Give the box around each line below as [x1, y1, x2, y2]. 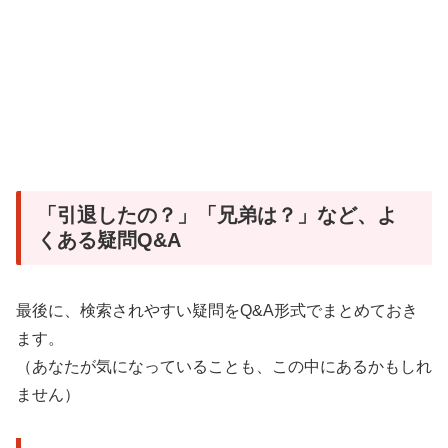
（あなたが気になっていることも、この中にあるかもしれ [16, 358, 432, 376]
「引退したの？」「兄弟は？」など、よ [37, 203, 397, 226]
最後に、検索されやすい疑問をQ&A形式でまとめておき [16, 302, 418, 320]
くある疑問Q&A [37, 228, 181, 251]
